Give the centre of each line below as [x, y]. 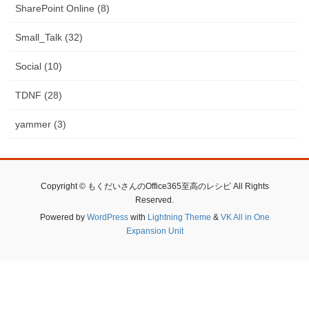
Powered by [63, 217]
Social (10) [39, 66]
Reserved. [154, 200]
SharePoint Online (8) [62, 8]
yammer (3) [41, 124]
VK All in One [245, 217]
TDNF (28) [39, 95]
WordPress [107, 217]
